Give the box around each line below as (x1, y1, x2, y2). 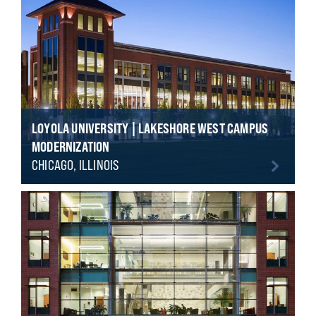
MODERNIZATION (31, 138, 110, 154)
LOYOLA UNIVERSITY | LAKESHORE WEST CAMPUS (31, 119, 269, 136)
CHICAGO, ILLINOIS (31, 156, 119, 173)
